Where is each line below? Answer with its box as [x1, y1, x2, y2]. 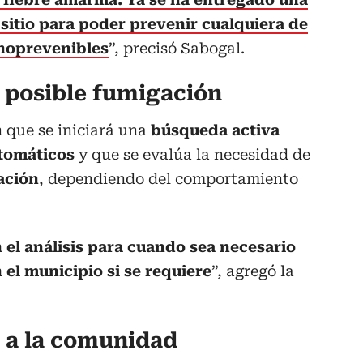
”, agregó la [211, 263, 294, 280]
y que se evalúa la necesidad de [75, 146, 310, 164]
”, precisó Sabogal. [109, 40, 245, 58]
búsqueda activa [151, 122, 280, 139]
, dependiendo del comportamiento [39, 170, 298, 188]
